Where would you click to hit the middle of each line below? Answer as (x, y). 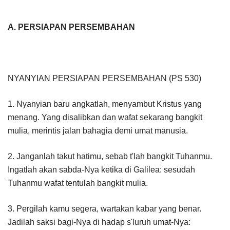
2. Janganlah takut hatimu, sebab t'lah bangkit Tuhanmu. (110, 156)
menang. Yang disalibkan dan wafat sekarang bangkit (105, 117)
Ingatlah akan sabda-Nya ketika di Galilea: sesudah (101, 169)
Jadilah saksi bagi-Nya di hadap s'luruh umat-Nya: (99, 222)
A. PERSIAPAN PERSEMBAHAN (71, 27)
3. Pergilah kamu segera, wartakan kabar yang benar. (104, 208)
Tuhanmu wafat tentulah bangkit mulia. (78, 183)
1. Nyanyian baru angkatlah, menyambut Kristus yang (105, 104)
